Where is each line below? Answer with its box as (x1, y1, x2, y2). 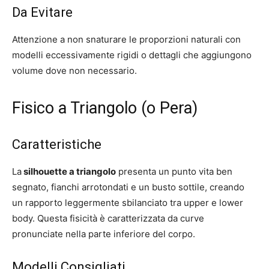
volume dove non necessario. (12, 64, 137, 76)
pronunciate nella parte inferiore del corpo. (12, 228, 195, 240)
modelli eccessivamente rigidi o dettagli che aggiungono (12, 49, 252, 61)
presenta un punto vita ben (116, 165, 232, 177)
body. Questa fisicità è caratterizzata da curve (12, 212, 204, 224)
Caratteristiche (12, 136, 101, 152)
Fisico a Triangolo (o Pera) (12, 98, 198, 118)
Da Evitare (12, 4, 73, 20)
